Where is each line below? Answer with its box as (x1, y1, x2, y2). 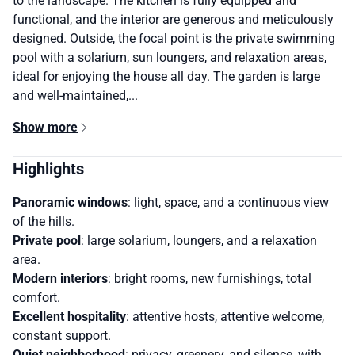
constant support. (13, 328, 111, 344)
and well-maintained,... (13, 88, 138, 104)
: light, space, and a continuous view (128, 195, 329, 211)
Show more (13, 120, 78, 136)
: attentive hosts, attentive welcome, (126, 309, 324, 325)
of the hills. (13, 214, 74, 230)
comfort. (13, 290, 60, 306)
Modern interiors (13, 271, 108, 287)
